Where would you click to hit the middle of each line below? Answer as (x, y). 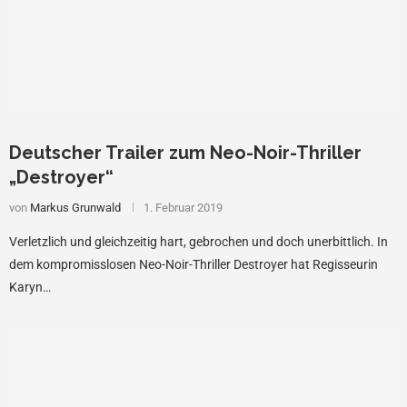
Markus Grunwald (75, 207)
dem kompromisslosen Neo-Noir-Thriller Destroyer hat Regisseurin (194, 264)
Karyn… (30, 287)
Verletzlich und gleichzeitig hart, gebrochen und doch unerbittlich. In (199, 241)
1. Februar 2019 (183, 207)
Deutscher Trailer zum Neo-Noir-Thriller (185, 152)
